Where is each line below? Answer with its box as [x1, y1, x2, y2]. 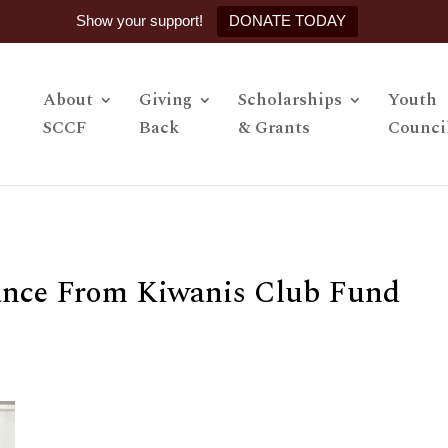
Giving [139, 87, 192, 113]
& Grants [238, 115, 310, 141]
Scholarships [238, 87, 342, 113]
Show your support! [76, 12, 203, 29]
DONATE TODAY [229, 12, 346, 29]
